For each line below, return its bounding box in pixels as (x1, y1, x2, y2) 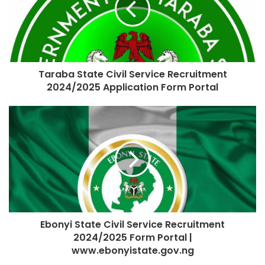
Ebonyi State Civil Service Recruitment (40, 218, 225, 232)
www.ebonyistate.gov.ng (71, 244, 194, 258)
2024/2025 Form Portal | (73, 231, 192, 245)
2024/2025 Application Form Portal (47, 80, 218, 95)
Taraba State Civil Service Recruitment (38, 67, 227, 82)
